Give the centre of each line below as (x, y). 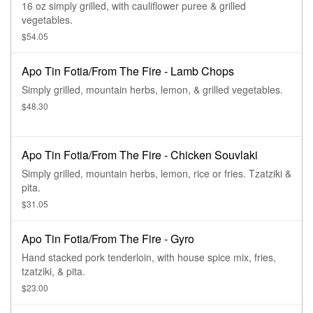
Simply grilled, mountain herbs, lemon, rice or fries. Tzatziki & (135, 174)
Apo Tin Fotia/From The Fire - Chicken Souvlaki (140, 155)
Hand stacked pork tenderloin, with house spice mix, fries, (149, 257)
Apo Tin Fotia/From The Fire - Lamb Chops (128, 71)
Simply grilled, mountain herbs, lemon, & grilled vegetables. (152, 90)
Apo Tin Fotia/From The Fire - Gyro (108, 239)
